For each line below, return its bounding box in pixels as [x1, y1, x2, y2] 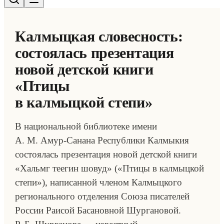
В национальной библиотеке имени [15, 121, 157, 131]
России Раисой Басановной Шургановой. [15, 205, 181, 215]
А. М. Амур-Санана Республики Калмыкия [15, 135, 189, 145]
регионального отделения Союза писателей [15, 191, 189, 201]
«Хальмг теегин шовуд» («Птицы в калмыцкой [15, 163, 204, 173]
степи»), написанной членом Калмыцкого [15, 177, 182, 187]
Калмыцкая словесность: [15, 28, 183, 44]
